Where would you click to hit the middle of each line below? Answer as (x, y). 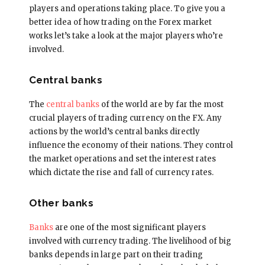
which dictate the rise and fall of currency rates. (121, 172)
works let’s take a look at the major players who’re (126, 35)
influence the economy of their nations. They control (131, 145)
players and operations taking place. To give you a (127, 8)
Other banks (61, 203)
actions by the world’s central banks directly (114, 131)
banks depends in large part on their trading (116, 254)
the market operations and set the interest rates (122, 159)
